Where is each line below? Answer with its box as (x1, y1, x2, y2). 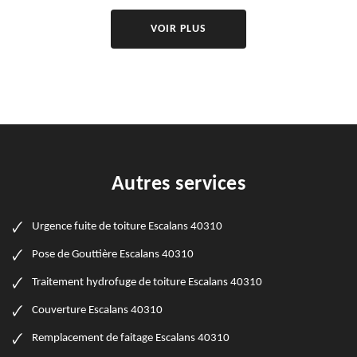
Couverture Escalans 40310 (32, 304, 163, 317)
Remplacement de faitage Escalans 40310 (32, 332, 229, 345)
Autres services (111, 174, 246, 196)
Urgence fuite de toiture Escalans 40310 (32, 221, 222, 233)
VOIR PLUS (151, 23, 206, 36)
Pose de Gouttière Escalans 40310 (32, 249, 194, 261)
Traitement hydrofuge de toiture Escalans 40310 (32, 277, 262, 289)
